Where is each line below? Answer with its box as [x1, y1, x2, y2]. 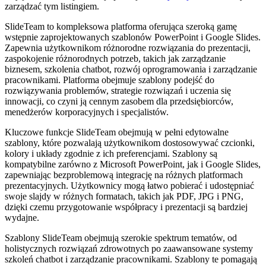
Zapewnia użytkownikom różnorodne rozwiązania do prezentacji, [5, 42, 251, 53]
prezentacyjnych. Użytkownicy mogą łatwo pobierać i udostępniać [5, 180, 254, 191]
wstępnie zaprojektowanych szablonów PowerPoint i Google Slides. [5, 31, 261, 42]
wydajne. [5, 212, 39, 223]
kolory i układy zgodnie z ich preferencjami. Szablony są [5, 148, 217, 159]
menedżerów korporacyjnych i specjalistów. [5, 106, 169, 117]
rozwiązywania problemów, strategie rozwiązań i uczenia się [5, 85, 231, 96]
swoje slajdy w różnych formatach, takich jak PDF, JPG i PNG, [5, 191, 243, 201]
